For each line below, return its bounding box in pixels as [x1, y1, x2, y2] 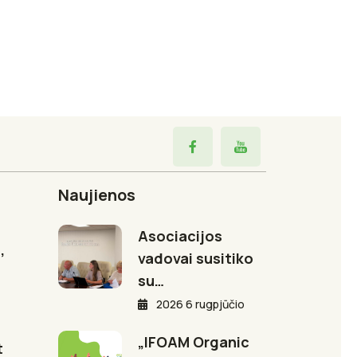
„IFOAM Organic [138, 331, 249, 351]
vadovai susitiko [138, 248, 253, 268]
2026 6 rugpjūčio [154, 296, 245, 312]
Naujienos [58, 183, 135, 206]
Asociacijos [138, 226, 222, 245]
